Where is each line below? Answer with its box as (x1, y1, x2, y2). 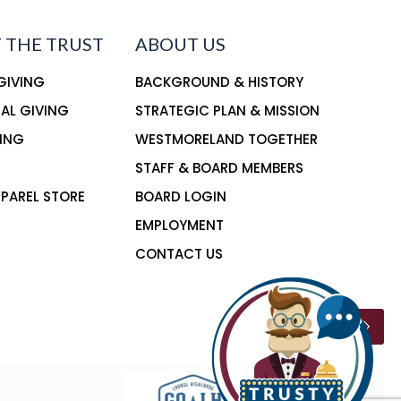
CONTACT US (134, 243, 223, 263)
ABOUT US (134, 32, 226, 55)
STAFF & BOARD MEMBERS (134, 158, 303, 177)
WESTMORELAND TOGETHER (134, 129, 318, 149)
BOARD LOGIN (134, 186, 226, 206)
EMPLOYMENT (134, 215, 224, 235)
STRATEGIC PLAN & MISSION (134, 100, 320, 120)
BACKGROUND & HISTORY (134, 72, 303, 91)
